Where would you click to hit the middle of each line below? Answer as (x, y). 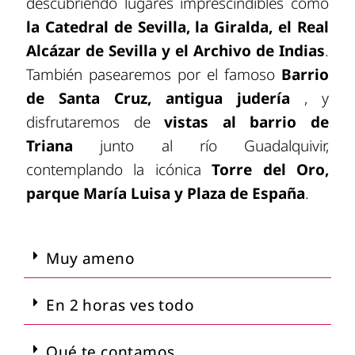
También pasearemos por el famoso (151, 74)
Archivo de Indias (259, 50)
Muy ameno (91, 259)
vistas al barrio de (240, 122)
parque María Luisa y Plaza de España (166, 193)
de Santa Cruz (87, 98)
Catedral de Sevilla (115, 27)
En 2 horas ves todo (120, 305)
